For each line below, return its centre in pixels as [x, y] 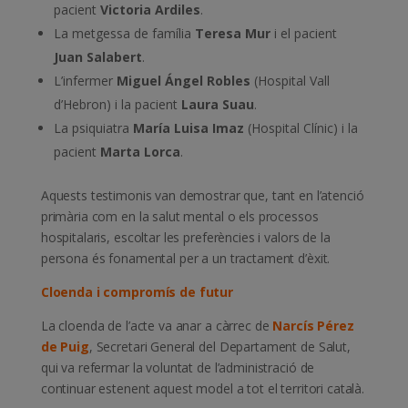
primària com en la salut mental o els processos [179, 216]
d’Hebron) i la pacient [117, 104]
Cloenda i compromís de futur [137, 291]
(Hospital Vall [290, 80]
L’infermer [85, 80]
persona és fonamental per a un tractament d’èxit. [185, 258]
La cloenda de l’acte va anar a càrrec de [157, 325]
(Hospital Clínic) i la [301, 127]
